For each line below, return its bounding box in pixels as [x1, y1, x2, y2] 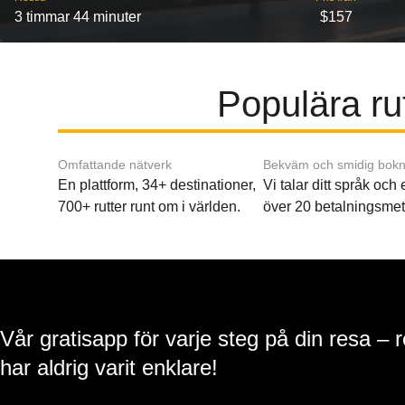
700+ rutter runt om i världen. [58, 199, 240, 214]
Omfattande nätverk [58, 157, 172, 172]
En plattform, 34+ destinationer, [58, 177, 256, 193]
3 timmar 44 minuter [14, 9, 141, 24]
